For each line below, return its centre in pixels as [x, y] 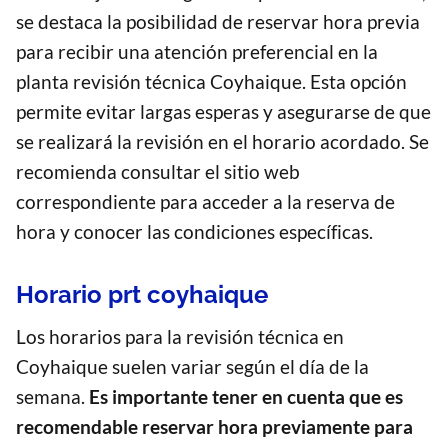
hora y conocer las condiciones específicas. [194, 232]
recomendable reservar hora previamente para [214, 427]
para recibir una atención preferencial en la [197, 52]
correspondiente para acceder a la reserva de [205, 202]
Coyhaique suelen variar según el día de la [192, 367]
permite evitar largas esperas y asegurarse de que [223, 112]
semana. [52, 397]
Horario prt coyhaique [142, 295]
